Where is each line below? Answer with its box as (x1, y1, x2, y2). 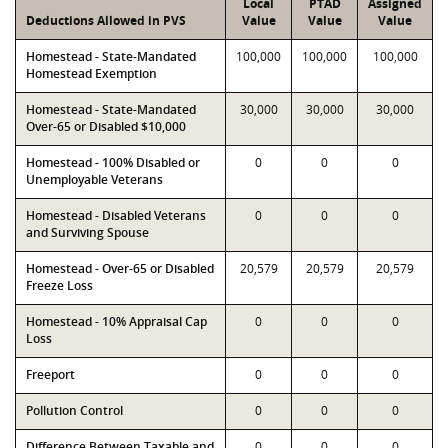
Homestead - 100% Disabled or (26, 154, 200, 171)
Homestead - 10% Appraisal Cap (26, 313, 207, 330)
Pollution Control (26, 402, 123, 419)
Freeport (26, 366, 75, 383)
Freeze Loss (26, 277, 93, 294)
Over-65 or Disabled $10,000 (26, 118, 186, 135)
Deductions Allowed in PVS (26, 12, 186, 29)
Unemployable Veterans (26, 171, 163, 188)
